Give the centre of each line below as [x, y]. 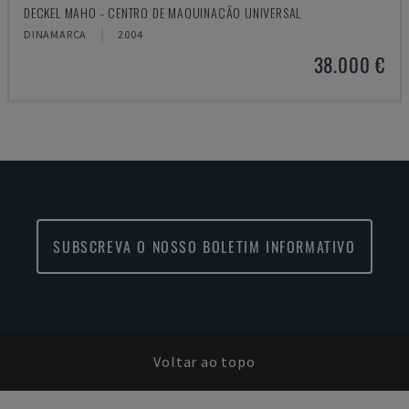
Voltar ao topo [204, 362]
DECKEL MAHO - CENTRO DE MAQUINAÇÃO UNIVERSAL [163, 12]
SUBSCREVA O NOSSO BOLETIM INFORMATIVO [204, 246]
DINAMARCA [56, 34]
